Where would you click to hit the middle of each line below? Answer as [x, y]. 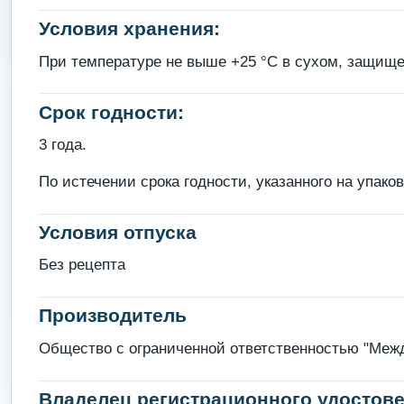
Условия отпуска [117, 232]
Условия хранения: [129, 29]
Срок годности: [111, 112]
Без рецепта [82, 265]
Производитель [112, 316]
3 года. [62, 145]
